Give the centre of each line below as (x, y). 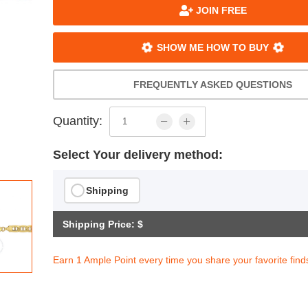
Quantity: (78, 121)
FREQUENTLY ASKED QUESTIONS (213, 84)
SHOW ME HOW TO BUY (213, 47)
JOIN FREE (220, 10)
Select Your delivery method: (138, 154)
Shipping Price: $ (103, 224)
